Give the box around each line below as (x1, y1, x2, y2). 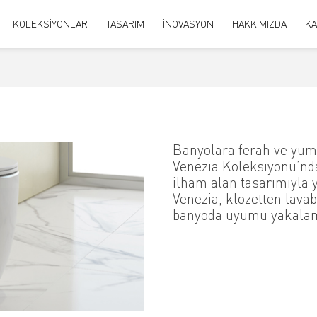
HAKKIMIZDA (232, 18, 287, 30)
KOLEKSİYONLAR (13, 18, 88, 30)
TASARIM (106, 18, 144, 30)
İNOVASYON (163, 18, 214, 30)
